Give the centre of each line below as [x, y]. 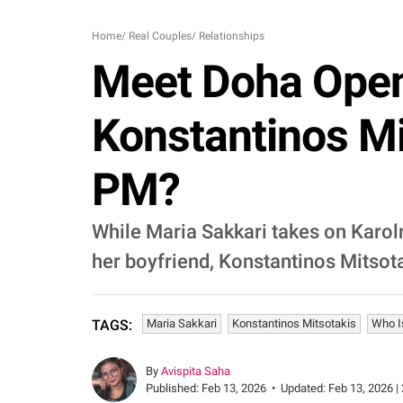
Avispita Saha [196, 371]
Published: [174, 388]
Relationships [232, 36]
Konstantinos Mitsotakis [294, 323]
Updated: [304, 388]
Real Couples [160, 36]
